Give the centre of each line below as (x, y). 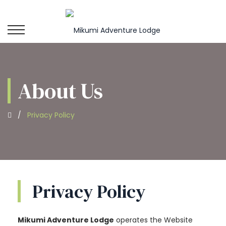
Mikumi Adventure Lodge (66, 220)
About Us (60, 91)
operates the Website (153, 220)
